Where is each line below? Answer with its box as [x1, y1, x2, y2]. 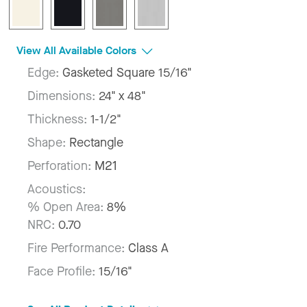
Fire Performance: [27, 239, 128, 256]
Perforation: [27, 157, 95, 174]
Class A [128, 239, 169, 256]
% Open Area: [27, 198, 103, 215]
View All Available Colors [16, 42, 139, 58]
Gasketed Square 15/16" [62, 64, 192, 81]
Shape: [27, 134, 69, 151]
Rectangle [69, 134, 123, 151]
